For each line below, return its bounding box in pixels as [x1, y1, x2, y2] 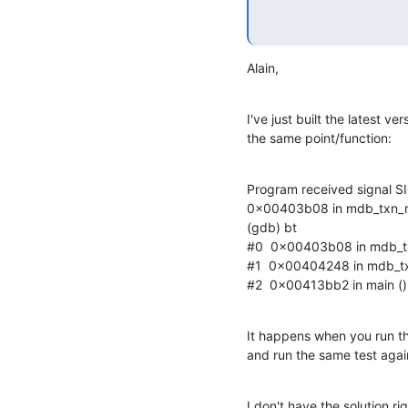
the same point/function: [247, 129, 392, 146]
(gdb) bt [247, 219, 297, 235]
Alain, [247, 59, 279, 76]
